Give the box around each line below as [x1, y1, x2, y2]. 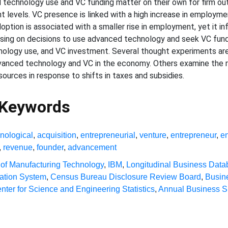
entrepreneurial [80, 131, 136, 139]
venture [139, 131, 167, 139]
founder [37, 143, 64, 152]
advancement [68, 143, 117, 152]
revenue [3, 143, 33, 152]
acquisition [37, 131, 77, 139]
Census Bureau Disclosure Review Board [50, 173, 202, 181]
